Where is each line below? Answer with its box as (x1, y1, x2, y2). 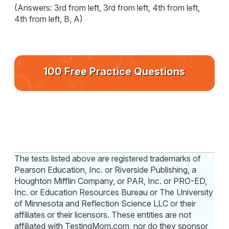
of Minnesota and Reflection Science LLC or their (14, 198, 196, 209)
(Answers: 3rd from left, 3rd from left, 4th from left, (14, 2, 200, 13)
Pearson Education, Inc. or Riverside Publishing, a (14, 164, 197, 175)
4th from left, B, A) (14, 13, 83, 24)
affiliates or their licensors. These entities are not (14, 209, 192, 220)
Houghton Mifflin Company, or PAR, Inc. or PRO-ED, (14, 175, 208, 186)
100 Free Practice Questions (43, 65, 186, 78)
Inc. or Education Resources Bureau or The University (14, 187, 214, 197)
